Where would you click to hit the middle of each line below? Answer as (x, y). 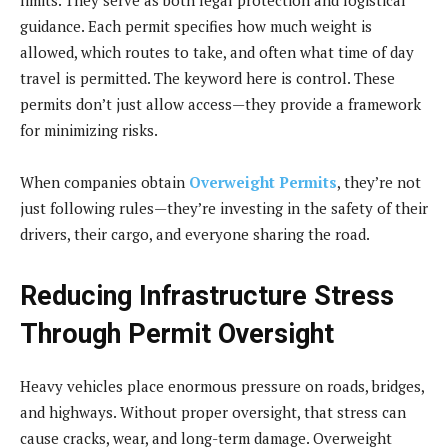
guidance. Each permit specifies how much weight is (196, 25)
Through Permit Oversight (177, 333)
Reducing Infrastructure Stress (207, 295)
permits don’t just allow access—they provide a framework (220, 103)
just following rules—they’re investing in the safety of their (224, 207)
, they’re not (379, 181)
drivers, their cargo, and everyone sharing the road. (195, 233)
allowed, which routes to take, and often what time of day (217, 51)
